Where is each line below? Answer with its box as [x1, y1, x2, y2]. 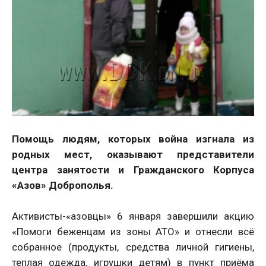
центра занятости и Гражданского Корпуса [12, 163, 254, 176]
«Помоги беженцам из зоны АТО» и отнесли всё [12, 225, 254, 237]
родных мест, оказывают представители [12, 148, 254, 160]
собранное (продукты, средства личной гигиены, [12, 240, 254, 253]
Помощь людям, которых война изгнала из [12, 132, 254, 145]
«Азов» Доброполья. [12, 179, 113, 191]
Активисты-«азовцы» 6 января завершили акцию [12, 210, 254, 222]
